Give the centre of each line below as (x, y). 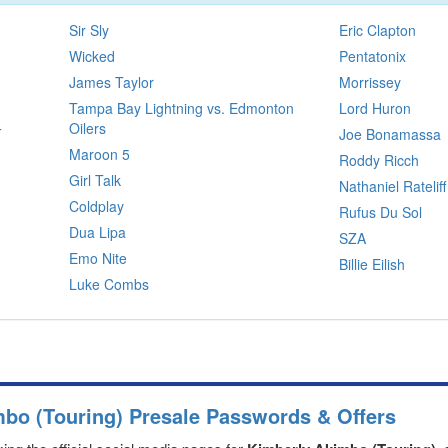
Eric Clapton (377, 29)
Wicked (91, 55)
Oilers (87, 127)
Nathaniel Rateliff (392, 185)
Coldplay (96, 205)
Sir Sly (88, 29)
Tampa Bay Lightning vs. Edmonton (181, 107)
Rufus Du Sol (380, 211)
